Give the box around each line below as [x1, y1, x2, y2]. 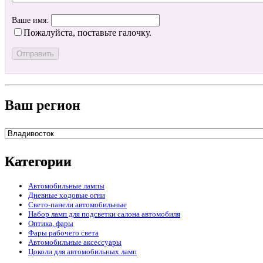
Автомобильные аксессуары [28, 237, 122, 247]
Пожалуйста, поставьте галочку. [23, 28, 151, 38]
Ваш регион [5, 97, 80, 113]
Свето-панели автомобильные [28, 200, 127, 209]
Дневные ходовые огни [28, 190, 105, 200]
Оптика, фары [28, 218, 73, 228]
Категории [5, 153, 72, 169]
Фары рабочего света [28, 228, 99, 237]
